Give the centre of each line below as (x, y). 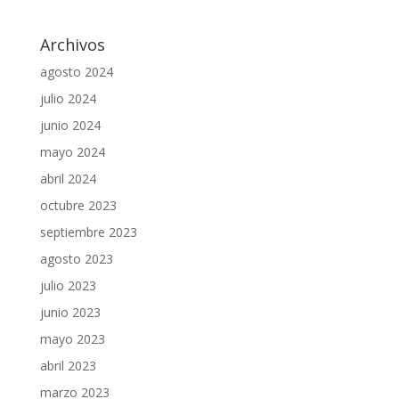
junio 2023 (70, 312)
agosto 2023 (76, 258)
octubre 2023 (78, 205)
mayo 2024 (72, 151)
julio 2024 (68, 98)
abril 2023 (68, 365)
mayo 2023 (72, 338)
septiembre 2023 (88, 232)
